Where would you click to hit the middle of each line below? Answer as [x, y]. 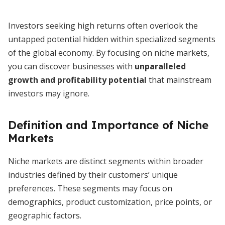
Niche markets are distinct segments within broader [106, 161]
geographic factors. [45, 215]
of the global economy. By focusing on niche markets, [109, 53]
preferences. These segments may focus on [90, 188]
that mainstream [179, 80]
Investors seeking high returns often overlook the [103, 26]
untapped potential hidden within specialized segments [112, 39]
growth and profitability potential [77, 80]
